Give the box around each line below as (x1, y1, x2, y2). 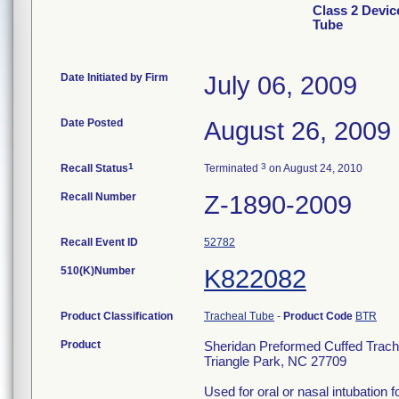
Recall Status (61, 162, 128, 175)
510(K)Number (61, 265, 135, 277)
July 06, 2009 (204, 71, 357, 100)
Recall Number (61, 191, 136, 203)
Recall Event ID (61, 236, 138, 248)
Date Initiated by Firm (61, 71, 168, 84)
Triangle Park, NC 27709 (204, 354, 346, 369)
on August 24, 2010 (266, 162, 362, 175)
